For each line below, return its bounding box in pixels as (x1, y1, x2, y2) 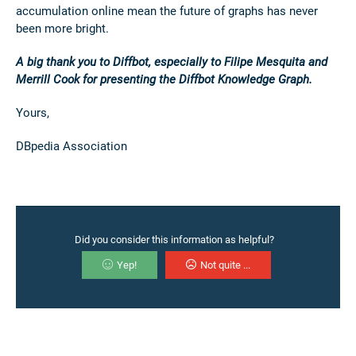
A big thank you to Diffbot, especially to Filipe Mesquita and (16, 55, 327, 70)
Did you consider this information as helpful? (74, 234, 274, 246)
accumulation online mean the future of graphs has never (16, 4, 318, 19)
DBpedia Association (16, 139, 127, 154)
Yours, (16, 106, 49, 121)
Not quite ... (199, 259, 250, 272)
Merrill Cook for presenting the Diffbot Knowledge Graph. (16, 72, 319, 87)
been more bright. (16, 21, 109, 37)
